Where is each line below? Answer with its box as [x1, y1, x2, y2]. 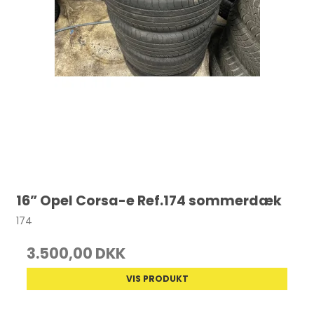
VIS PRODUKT [125, 273, 189, 285]
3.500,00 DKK [27, 243, 126, 264]
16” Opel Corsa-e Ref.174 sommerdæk [16, 191, 282, 210]
